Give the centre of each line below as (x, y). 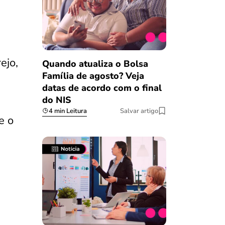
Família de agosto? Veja (93, 76)
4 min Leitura (68, 111)
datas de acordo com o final (102, 88)
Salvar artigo (139, 111)
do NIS (57, 100)
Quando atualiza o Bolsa (95, 64)
